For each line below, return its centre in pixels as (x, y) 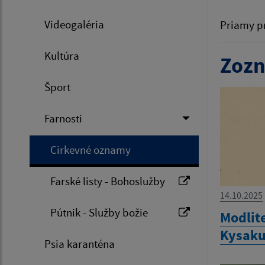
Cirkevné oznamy (91, 150)
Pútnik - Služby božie (99, 212)
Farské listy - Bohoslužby (108, 181)
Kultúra (62, 56)
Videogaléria (74, 24)
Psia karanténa (80, 244)
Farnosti (63, 118)
